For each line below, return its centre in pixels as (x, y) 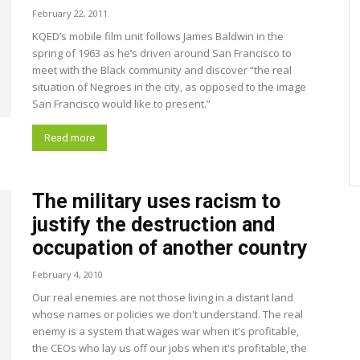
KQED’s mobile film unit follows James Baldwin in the (158, 36)
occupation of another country (170, 248)
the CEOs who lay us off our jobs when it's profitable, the (170, 348)
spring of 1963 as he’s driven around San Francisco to (162, 53)
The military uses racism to (156, 201)
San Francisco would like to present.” (121, 104)
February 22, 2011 (70, 13)
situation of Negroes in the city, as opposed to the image (169, 87)
